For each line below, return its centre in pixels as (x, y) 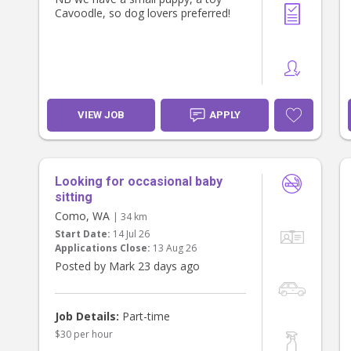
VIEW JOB (101, 115)
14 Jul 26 (131, 234)
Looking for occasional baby (139, 182)
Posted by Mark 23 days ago (127, 266)
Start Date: (83, 234)
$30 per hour (84, 335)
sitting (74, 197)
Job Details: (87, 317)
